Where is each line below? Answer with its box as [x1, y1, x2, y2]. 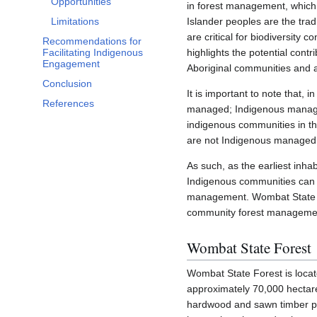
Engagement [42, 58, 100, 70]
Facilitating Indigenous [42, 47, 143, 59]
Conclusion [42, 78, 92, 90]
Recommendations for [42, 35, 142, 47]
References [42, 98, 94, 110]
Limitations [51, 16, 99, 28]
